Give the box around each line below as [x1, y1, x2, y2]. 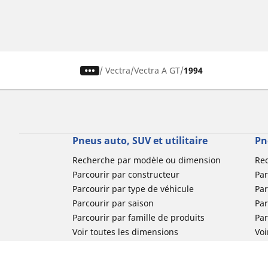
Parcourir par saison [72, 197, 154, 209]
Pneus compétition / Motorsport [72, 255, 200, 267]
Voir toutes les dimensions [72, 226, 178, 238]
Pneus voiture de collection [72, 240, 181, 252]
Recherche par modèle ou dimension [72, 154, 221, 166]
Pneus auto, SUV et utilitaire [72, 134, 208, 148]
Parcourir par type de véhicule [72, 183, 194, 195]
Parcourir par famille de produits [72, 212, 205, 224]
